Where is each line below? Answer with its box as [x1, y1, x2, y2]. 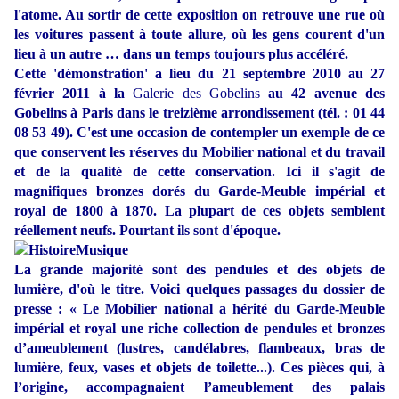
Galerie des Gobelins [133, 85, 260, 102]
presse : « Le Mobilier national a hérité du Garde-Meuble [14, 301, 385, 317]
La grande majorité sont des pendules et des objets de [14, 262, 385, 278]
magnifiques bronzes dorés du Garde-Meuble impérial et [14, 183, 385, 199]
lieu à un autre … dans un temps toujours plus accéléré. [14, 46, 348, 62]
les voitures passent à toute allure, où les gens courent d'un [14, 27, 385, 43]
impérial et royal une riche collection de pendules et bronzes [14, 321, 385, 337]
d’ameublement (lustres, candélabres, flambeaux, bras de [14, 340, 385, 356]
